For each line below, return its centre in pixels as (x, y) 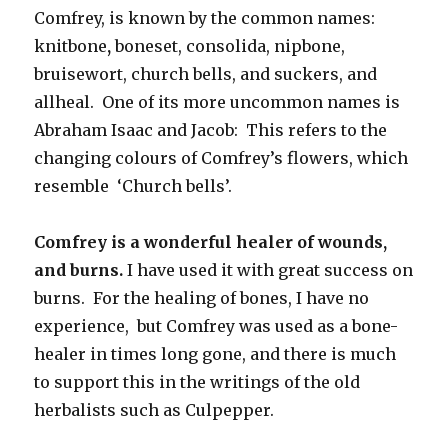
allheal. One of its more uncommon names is (217, 101)
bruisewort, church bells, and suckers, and (206, 73)
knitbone (71, 45)
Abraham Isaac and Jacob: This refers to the (211, 129)
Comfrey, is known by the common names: (207, 17)
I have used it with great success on (268, 269)
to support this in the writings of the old (197, 381)
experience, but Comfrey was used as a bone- (216, 325)
